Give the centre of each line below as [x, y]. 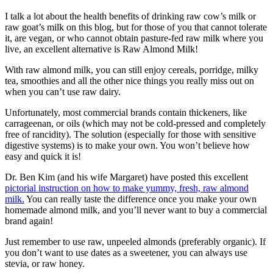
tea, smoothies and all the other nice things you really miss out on [129, 81]
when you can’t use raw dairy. [63, 92]
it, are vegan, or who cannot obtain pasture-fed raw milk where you [134, 38]
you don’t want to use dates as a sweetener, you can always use [126, 253]
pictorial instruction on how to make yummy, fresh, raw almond [127, 188]
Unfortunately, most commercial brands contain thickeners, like [126, 113]
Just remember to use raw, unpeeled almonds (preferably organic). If [135, 242]
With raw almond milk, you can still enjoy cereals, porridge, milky [132, 70]
